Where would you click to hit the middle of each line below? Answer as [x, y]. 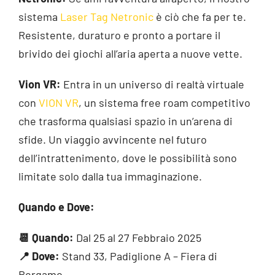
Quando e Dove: [56, 207]
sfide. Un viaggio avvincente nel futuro [113, 140]
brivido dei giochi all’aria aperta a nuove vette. [130, 54]
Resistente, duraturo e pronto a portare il [119, 35]
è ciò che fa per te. [200, 17]
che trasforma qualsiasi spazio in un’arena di [126, 121]
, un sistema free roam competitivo [165, 103]
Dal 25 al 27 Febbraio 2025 [137, 238]
